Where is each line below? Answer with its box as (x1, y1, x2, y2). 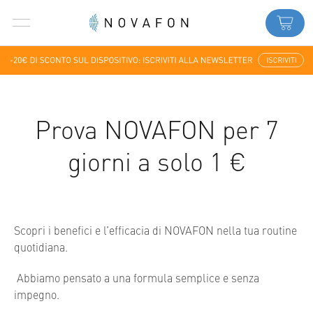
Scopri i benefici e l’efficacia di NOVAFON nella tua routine (14, 222, 297, 238)
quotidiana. (14, 239, 68, 254)
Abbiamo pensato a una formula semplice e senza (14, 270, 259, 285)
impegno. (14, 286, 59, 302)
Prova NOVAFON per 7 (34, 111, 279, 146)
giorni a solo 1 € (67, 143, 246, 178)
